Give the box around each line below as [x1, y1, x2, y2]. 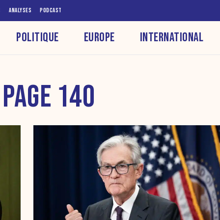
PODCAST [40, 6, 62, 14]
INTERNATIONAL [139, 29, 204, 45]
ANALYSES [9, 6, 31, 14]
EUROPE [83, 29, 115, 45]
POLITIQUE [16, 29, 59, 45]
